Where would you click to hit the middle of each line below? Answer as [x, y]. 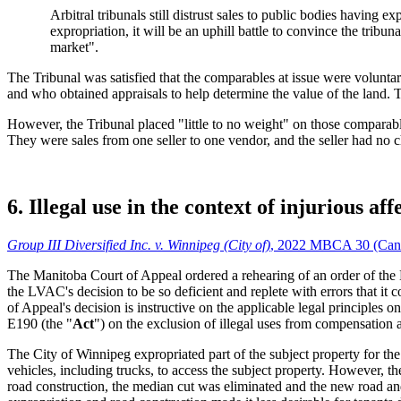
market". [74, 47]
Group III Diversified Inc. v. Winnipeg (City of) [139, 245]
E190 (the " [40, 324]
